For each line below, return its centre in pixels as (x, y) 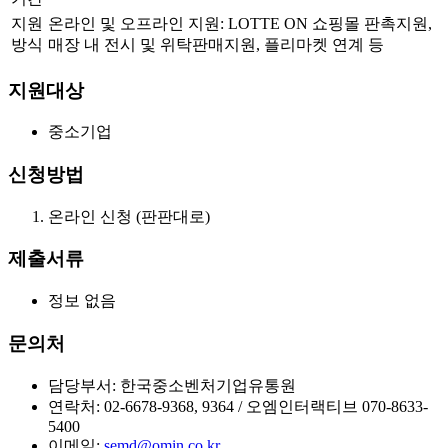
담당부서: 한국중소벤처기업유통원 (172, 385)
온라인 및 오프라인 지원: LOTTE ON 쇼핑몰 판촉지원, (240, 23)
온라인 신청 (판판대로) (129, 216)
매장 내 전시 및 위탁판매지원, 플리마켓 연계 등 (216, 44)
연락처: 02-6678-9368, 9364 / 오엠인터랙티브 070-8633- (238, 406)
